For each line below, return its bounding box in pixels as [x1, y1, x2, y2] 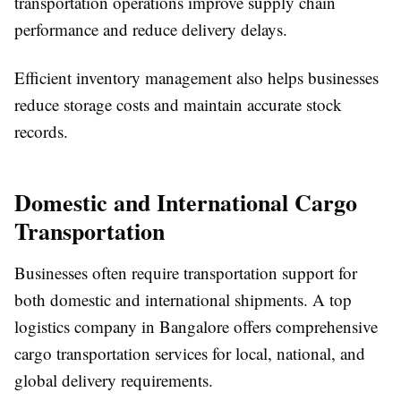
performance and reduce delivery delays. [14, 18, 287, 41]
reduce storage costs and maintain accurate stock [14, 93, 342, 116]
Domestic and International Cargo [14, 185, 357, 220]
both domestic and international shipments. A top [14, 288, 352, 311]
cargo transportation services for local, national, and [14, 342, 365, 365]
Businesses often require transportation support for [14, 261, 357, 285]
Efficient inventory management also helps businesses [14, 66, 379, 90]
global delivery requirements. [14, 369, 213, 392]
